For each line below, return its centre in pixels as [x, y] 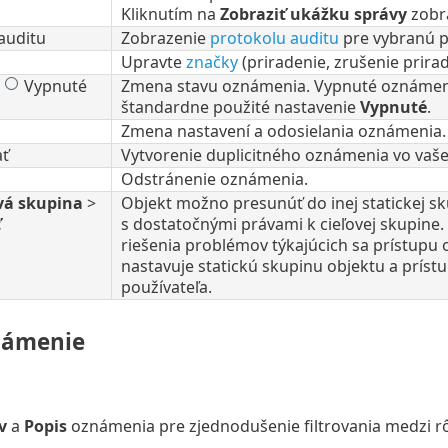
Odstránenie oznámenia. [214, 178]
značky [211, 61]
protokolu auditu [274, 37]
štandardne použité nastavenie [240, 106]
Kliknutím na [170, 13]
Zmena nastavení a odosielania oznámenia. [283, 130]
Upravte [153, 61]
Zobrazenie [165, 37]
